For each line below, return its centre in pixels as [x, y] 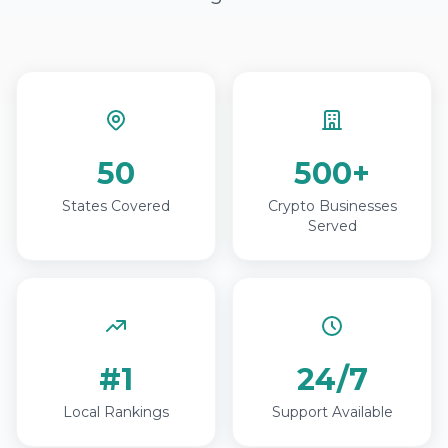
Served [332, 226]
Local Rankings [116, 412]
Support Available [332, 412]
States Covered [116, 206]
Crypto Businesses [332, 206]
